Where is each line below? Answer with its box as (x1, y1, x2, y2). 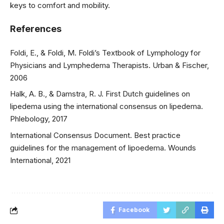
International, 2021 (10, 155, 70, 165)
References (10, 23, 61, 34)
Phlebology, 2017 (10, 114, 67, 124)
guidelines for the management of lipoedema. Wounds (10, 142, 196, 152)
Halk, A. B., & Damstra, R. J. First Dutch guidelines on (10, 89, 190, 99)
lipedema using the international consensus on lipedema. (10, 101, 203, 111)
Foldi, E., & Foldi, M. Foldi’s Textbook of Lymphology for (10, 47, 200, 57)
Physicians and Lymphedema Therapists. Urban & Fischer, (10, 60, 209, 70)
